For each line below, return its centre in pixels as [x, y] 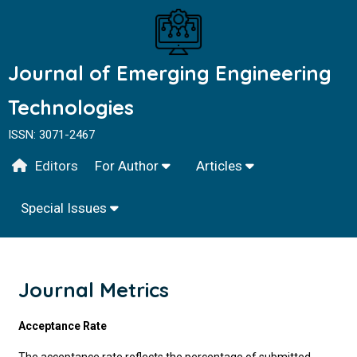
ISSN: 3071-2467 [51, 135]
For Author [128, 166]
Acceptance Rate [63, 326]
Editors [57, 166]
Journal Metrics [94, 290]
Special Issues [65, 208]
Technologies [71, 107]
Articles [221, 166]
